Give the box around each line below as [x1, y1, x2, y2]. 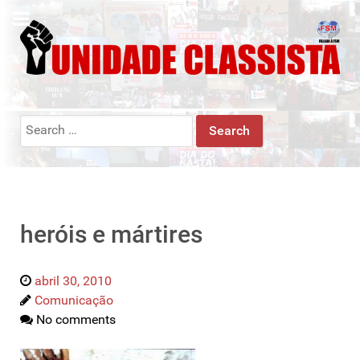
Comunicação [35, 292, 113, 308]
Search [19, 115, 59, 131]
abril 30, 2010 [35, 272, 112, 288]
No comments [36, 311, 116, 327]
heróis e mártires [20, 219, 202, 248]
